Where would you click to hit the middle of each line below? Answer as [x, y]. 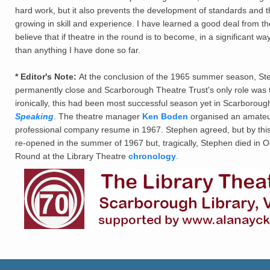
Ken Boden [165, 117]
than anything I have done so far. [78, 50]
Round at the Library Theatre [72, 156]
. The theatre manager [98, 117]
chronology [152, 156]
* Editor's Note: [47, 77]
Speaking [34, 117]
